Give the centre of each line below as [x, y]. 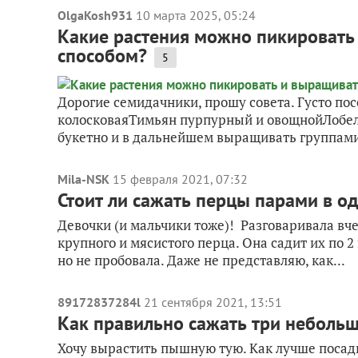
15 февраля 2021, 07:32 [180, 179]
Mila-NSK [84, 179]
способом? [102, 56]
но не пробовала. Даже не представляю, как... [201, 260]
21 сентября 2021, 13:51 [213, 302]
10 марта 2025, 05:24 [196, 15]
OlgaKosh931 [95, 15]
